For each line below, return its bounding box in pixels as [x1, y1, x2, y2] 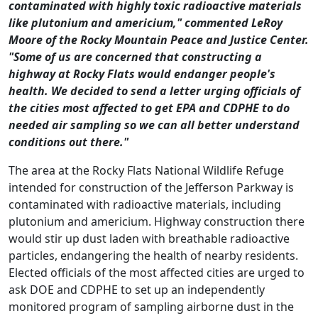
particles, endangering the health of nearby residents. [9, 248, 298, 264]
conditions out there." [9, 134, 128, 150]
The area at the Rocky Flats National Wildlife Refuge [9, 163, 284, 179]
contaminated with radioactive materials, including [9, 197, 281, 213]
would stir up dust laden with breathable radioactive [9, 231, 290, 247]
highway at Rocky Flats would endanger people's [9, 66, 275, 82]
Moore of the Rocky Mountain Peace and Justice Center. [9, 32, 309, 48]
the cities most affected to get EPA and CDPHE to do [9, 100, 290, 116]
